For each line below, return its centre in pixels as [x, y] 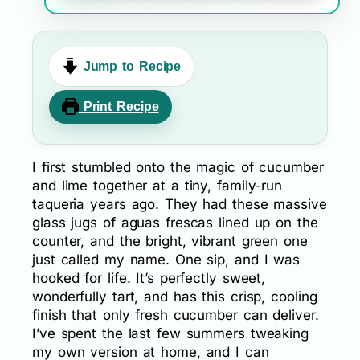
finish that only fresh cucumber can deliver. [176, 315]
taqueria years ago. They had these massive [180, 205]
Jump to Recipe [130, 67]
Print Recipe [119, 107]
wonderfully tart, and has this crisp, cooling [175, 297]
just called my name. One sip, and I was [166, 260]
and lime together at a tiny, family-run [157, 186]
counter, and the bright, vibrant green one [170, 241]
